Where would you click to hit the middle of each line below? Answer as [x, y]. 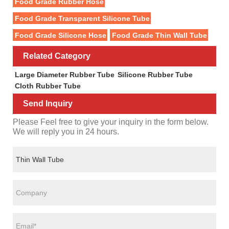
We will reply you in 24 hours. [66, 132]
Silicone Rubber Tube [155, 74]
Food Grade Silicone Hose [60, 35]
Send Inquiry [48, 104]
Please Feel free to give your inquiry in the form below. [111, 122]
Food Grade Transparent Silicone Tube [82, 18]
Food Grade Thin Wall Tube [159, 35]
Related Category [57, 56]
